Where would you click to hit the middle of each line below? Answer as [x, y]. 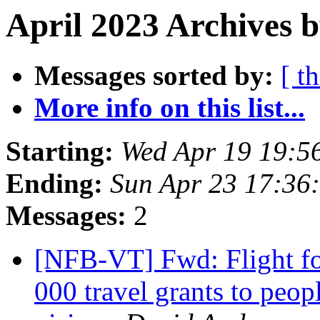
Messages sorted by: [154, 76]
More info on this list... [170, 108]
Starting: [60, 151]
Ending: [54, 184]
